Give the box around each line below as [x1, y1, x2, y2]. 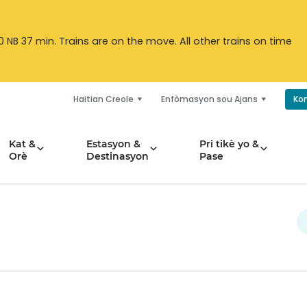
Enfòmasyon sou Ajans [161, 93, 258, 105]
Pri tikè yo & [199, 138, 259, 150]
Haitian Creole [73, 93, 134, 105]
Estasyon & [86, 138, 140, 150]
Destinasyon [86, 150, 149, 162]
